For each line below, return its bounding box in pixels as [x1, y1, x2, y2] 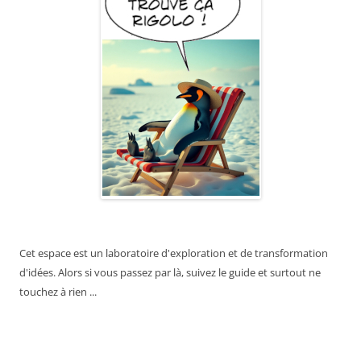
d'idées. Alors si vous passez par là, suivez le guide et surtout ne [19, 265, 321, 280]
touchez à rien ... [19, 284, 97, 300]
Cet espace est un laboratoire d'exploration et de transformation [19, 246, 328, 261]
